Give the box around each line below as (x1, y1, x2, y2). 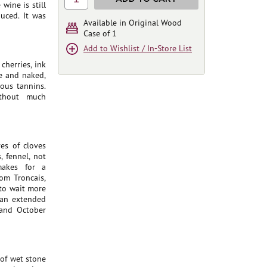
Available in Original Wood (83, 17, 182, 28)
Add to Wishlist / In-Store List (83, 43, 192, 54)
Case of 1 (83, 28, 117, 39)
